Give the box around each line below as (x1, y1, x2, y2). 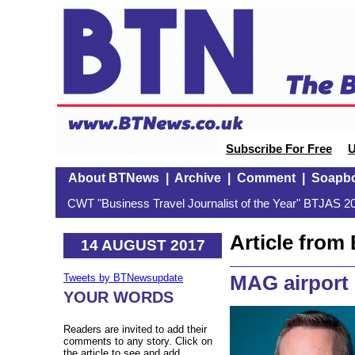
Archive (174, 171, 221, 185)
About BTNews (67, 171, 159, 185)
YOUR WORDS (63, 288, 174, 307)
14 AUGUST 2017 (80, 236, 205, 254)
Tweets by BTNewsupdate (63, 272, 183, 284)
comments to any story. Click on (63, 335, 212, 348)
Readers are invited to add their (63, 323, 207, 336)
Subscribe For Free (226, 143, 332, 155)
